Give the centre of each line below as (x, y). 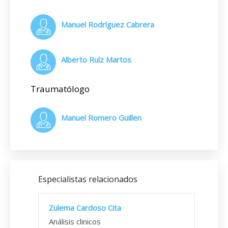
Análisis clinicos (75, 221)
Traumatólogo (60, 89)
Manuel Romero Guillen (101, 118)
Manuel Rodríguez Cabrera (108, 24)
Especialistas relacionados (88, 179)
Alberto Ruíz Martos (96, 60)
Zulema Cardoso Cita (85, 208)
